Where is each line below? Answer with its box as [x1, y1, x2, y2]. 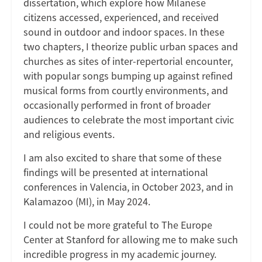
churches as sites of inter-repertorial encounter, [23, 54, 233, 68]
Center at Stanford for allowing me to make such [23, 232, 238, 246]
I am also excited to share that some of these [23, 150, 222, 164]
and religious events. [23, 127, 115, 141]
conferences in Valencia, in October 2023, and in [23, 180, 233, 194]
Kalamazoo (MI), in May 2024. [23, 194, 150, 208]
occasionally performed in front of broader [23, 98, 211, 112]
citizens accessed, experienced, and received [23, 10, 219, 24]
